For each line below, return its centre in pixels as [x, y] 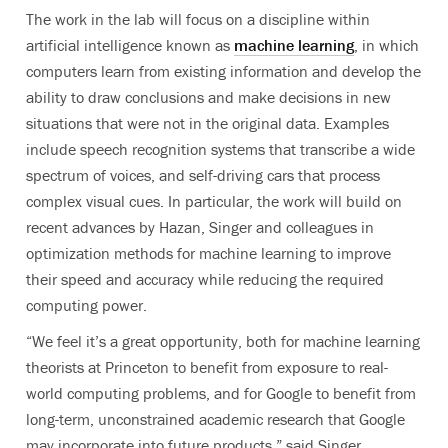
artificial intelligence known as [130, 45]
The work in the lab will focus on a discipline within [198, 19]
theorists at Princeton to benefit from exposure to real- [207, 367]
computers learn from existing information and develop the [223, 71]
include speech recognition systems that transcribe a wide [220, 149]
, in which [386, 45]
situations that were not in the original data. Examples [207, 123]
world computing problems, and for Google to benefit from [221, 393]
